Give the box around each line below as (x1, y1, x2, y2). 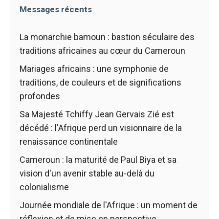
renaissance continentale (20, 136, 118, 147)
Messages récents (20, 4, 92, 15)
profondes (20, 91, 60, 102)
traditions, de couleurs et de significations (20, 77, 181, 88)
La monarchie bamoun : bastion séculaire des (20, 32, 195, 43)
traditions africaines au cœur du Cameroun (20, 45, 185, 56)
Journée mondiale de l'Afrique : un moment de (20, 200, 197, 211)
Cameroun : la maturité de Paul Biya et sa (20, 154, 176, 165)
